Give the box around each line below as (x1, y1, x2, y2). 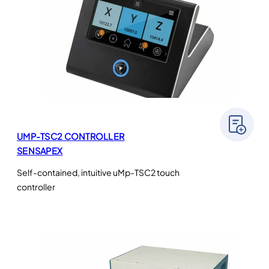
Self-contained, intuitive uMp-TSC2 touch (17, 167, 180, 178)
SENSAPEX (17, 145, 63, 157)
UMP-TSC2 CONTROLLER (17, 131, 125, 142)
